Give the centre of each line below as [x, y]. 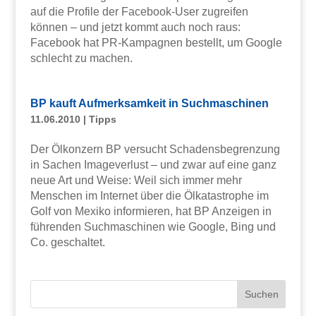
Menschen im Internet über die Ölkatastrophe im [149, 195]
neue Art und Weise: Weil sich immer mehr [136, 180]
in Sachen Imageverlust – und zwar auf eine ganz [153, 164]
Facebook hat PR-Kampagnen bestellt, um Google [156, 42]
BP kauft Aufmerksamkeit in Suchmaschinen [149, 103]
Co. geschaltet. [67, 242]
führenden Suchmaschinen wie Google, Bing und [153, 226]
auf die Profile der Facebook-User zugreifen [139, 11]
